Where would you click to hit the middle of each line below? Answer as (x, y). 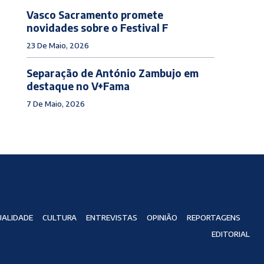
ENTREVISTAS (111, 218)
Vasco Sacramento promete (95, 14)
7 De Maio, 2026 (55, 103)
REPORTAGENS (213, 218)
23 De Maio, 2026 (57, 45)
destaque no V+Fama (78, 86)
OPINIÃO (162, 218)
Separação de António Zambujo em (112, 73)
